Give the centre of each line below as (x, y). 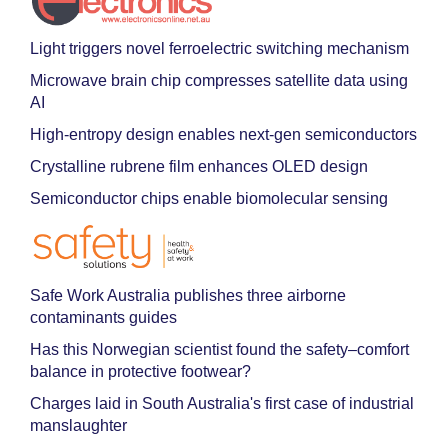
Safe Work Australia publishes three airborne (188, 295)
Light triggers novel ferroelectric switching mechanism (219, 48)
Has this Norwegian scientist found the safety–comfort (219, 349)
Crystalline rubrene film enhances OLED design (199, 166)
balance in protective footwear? (140, 371)
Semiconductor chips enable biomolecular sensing (209, 198)
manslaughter (78, 425)
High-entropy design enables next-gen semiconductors (223, 134)
